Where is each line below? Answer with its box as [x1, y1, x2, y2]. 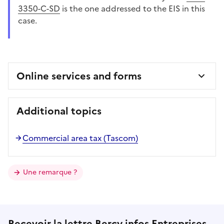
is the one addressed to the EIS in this [60, 2, 205, 14]
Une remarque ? [23, 166, 77, 177]
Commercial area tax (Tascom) [22, 131, 138, 144]
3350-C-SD [18, 2, 60, 14]
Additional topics [16, 103, 101, 118]
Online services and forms [16, 68, 141, 83]
